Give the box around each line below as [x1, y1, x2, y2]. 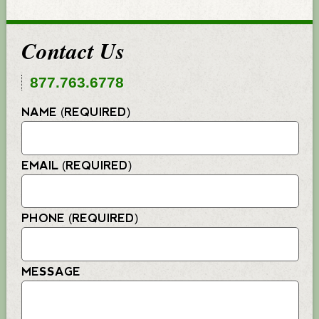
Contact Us [21, 35, 125, 67]
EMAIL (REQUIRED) [21, 160, 132, 172]
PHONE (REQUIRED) [21, 214, 139, 226]
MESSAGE [21, 266, 81, 278]
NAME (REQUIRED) [21, 108, 131, 120]
